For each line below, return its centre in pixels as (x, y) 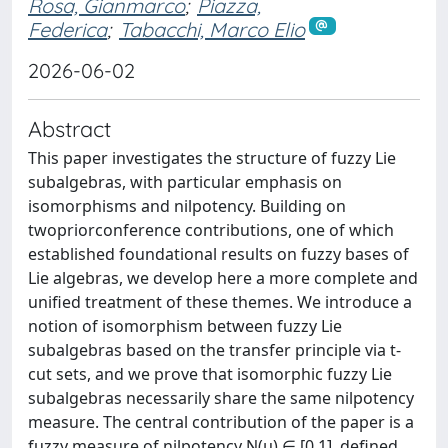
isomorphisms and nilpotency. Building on (187, 205)
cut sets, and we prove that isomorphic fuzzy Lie (210, 373)
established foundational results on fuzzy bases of (218, 253)
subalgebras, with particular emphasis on (185, 181)
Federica (67, 29)
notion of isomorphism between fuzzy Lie (185, 325)
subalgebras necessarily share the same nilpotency (221, 397)
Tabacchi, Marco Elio (212, 29)
